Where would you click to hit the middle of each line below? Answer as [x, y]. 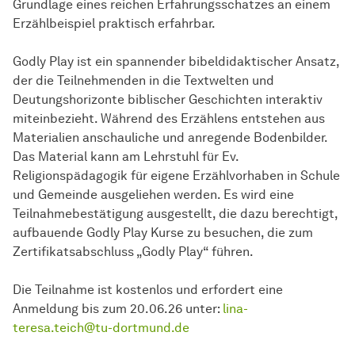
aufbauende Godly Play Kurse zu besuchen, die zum [163, 233]
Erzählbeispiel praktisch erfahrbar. [114, 24]
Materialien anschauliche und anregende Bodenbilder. [170, 138]
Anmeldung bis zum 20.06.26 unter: [118, 309]
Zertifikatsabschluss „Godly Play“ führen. [133, 252]
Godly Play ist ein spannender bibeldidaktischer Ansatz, [176, 62]
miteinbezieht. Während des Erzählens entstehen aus [169, 119]
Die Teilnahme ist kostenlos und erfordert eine [148, 290]
